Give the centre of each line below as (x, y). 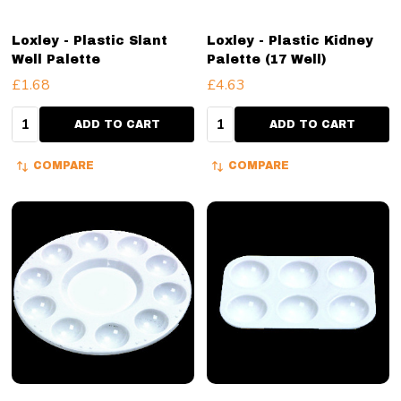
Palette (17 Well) (267, 59)
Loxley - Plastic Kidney (290, 40)
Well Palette (56, 59)
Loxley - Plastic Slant (90, 40)
